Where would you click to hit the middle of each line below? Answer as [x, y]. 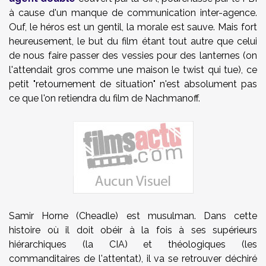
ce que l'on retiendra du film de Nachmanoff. [104, 98]
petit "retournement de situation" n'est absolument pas [133, 84]
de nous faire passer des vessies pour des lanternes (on [133, 56]
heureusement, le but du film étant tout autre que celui [133, 41]
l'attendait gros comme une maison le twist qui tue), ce [133, 70]
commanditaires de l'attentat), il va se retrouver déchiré [133, 259]
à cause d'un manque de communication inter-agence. [133, 13]
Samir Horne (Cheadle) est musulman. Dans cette [133, 216]
